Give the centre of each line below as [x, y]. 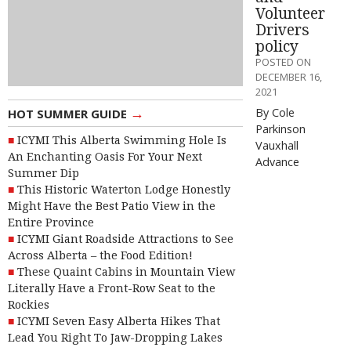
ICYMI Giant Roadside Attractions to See [125, 239]
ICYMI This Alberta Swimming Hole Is [122, 141]
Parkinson [280, 128]
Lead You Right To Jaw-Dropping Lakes [115, 338]
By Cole [275, 112]
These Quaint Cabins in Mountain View [126, 272]
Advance [277, 161]
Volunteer [290, 13]
